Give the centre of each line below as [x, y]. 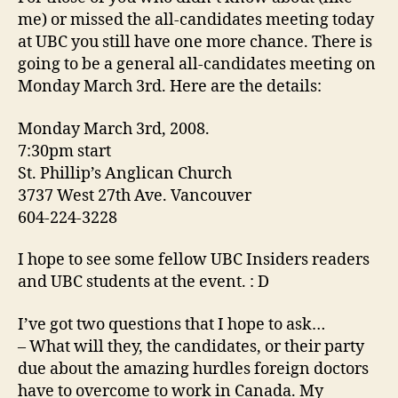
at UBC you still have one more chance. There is [195, 43]
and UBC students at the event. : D [143, 283]
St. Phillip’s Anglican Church [125, 173]
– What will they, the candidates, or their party [191, 346]
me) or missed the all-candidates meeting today [196, 20]
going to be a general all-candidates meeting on [197, 65]
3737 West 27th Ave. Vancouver [135, 195]
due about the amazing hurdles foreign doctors [193, 369]
